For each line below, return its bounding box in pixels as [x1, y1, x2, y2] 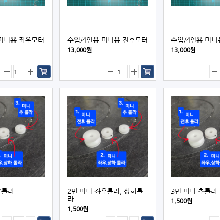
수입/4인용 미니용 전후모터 [67, 36, 148, 44]
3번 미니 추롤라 [171, 187, 217, 195]
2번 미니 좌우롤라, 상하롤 [67, 187, 143, 195]
